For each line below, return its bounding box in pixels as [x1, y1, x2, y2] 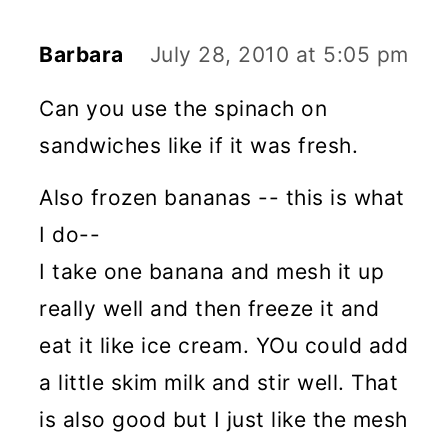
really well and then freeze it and [39, 296, 380, 321]
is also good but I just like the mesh [39, 407, 408, 432]
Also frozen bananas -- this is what [39, 185, 405, 210]
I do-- [39, 222, 101, 247]
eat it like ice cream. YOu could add [39, 333, 409, 358]
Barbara [39, 42, 124, 67]
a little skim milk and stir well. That [39, 370, 399, 395]
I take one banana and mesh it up [39, 259, 385, 284]
